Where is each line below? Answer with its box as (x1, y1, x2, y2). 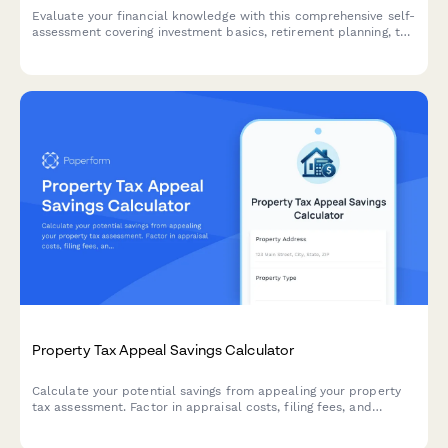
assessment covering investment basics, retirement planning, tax (32, 24, 414, 39)
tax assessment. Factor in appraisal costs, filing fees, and (32, 400, 372, 415)
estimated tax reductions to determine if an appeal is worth (32, 416, 390, 431)
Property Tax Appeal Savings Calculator (32, 341, 295, 359)
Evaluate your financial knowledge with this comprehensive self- (32, 8, 416, 23)
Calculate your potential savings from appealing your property (32, 384, 401, 399)
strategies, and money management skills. (32, 40, 280, 55)
